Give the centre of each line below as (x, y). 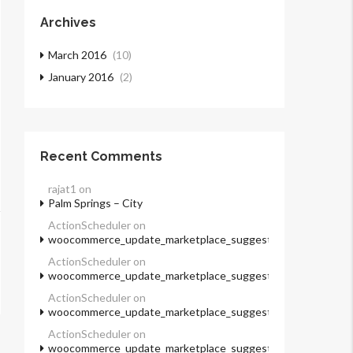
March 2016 (77, 55)
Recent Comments (101, 157)
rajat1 (62, 189)
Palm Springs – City (95, 203)
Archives (68, 23)
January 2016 (81, 77)
